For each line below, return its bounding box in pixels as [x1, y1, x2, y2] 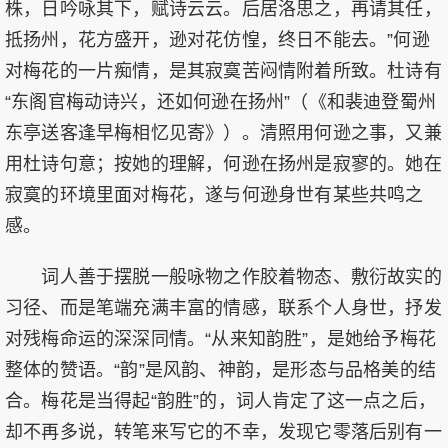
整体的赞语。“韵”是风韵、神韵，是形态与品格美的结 [5, 360, 436, 380]
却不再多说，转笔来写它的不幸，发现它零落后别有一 [5, 422, 442, 442]
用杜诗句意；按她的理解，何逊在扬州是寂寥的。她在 [5, 154, 442, 174]
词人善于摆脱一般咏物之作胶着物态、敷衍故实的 [5, 267, 442, 287]
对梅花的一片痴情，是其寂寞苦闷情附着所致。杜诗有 [5, 61, 442, 81]
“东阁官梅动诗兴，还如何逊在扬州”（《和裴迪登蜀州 [5, 92, 436, 112]
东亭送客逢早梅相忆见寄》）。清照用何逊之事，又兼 [5, 123, 442, 143]
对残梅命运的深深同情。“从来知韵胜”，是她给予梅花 [5, 329, 436, 349]
